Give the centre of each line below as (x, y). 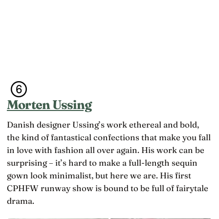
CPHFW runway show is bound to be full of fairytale (108, 188)
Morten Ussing (49, 104)
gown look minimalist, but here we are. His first (99, 175)
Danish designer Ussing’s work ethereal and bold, (103, 124)
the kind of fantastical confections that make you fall (109, 137)
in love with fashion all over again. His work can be (106, 150)
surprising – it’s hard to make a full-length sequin (102, 163)
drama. (21, 201)
